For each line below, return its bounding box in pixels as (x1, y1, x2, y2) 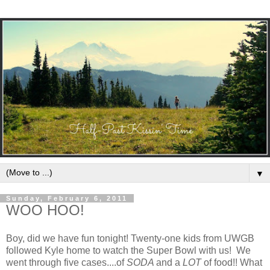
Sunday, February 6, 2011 (6, 194, 128, 202)
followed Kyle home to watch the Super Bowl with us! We (6, 245, 251, 256)
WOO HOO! (6, 201, 84, 218)
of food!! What (204, 257, 262, 268)
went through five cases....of (6, 257, 127, 268)
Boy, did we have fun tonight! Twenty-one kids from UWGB (6, 233, 254, 244)
